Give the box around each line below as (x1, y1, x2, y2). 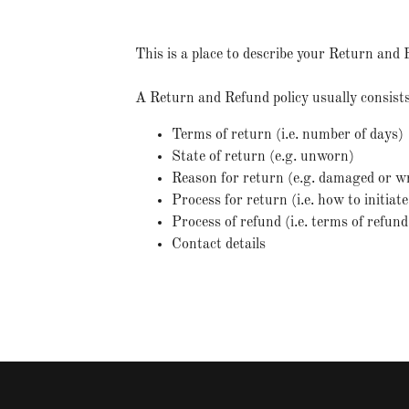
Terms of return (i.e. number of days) (172, 128, 404, 142)
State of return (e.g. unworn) (172, 150, 354, 164)
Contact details (172, 237, 266, 252)
